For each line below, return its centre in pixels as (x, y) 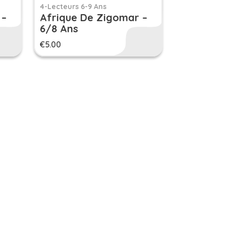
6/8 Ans (59, 29)
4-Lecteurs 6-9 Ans (73, 7)
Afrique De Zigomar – (94, 17)
